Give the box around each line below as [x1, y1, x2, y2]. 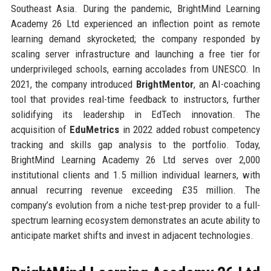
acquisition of [10, 123, 70, 135]
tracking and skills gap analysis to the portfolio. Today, [10, 138, 261, 151]
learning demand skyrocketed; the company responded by [10, 32, 261, 45]
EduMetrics [70, 123, 120, 135]
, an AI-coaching [194, 77, 261, 90]
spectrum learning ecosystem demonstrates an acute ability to [10, 214, 261, 226]
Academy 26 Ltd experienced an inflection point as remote [10, 17, 261, 30]
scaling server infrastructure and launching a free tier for [10, 47, 261, 60]
